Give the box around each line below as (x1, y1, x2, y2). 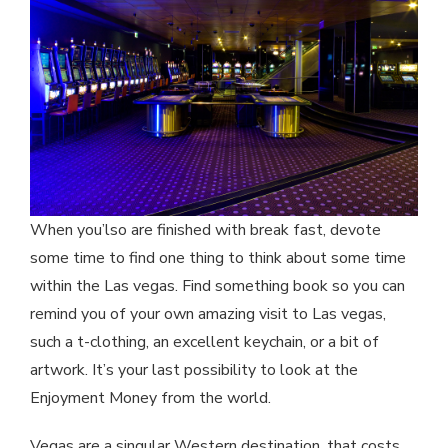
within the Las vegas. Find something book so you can (30, 274, 405, 297)
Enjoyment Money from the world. (30, 386, 271, 409)
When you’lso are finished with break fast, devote (30, 218, 381, 241)
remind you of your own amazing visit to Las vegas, (30, 302, 386, 325)
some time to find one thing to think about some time (30, 246, 406, 269)
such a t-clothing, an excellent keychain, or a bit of (30, 330, 379, 353)
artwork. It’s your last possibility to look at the (30, 358, 358, 381)
